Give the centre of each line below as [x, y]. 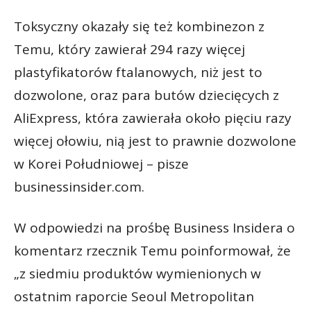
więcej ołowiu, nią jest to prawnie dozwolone [155, 141]
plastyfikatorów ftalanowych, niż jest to [138, 73]
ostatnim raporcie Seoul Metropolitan [134, 297]
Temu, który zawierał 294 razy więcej [129, 50]
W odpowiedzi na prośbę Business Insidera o [154, 228]
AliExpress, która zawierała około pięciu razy [153, 118]
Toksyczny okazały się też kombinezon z [139, 27]
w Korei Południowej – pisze [101, 164]
